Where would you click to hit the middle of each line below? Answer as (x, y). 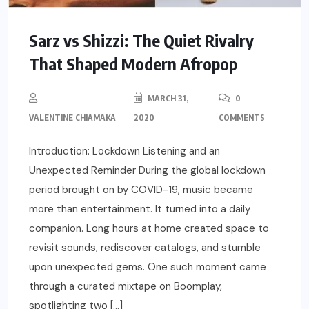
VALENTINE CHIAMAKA (72, 118)
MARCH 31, (167, 99)
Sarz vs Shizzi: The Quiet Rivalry (141, 40)
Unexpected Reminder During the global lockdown (147, 171)
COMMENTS (242, 118)
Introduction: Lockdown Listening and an (124, 151)
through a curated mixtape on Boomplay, (126, 287)
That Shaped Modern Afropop (133, 64)
